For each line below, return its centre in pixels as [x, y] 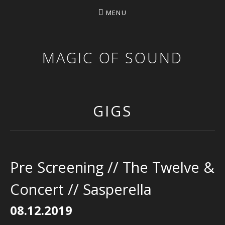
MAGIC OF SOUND [113, 58]
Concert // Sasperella [81, 189]
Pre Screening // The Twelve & [112, 167]
